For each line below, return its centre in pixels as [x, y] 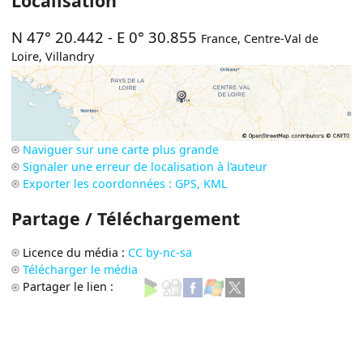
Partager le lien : [70, 286]
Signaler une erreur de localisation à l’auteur [145, 167]
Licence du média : [76, 252]
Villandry [70, 57]
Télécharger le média [81, 269]
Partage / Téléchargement [126, 218]
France [220, 39]
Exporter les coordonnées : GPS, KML [125, 184]
